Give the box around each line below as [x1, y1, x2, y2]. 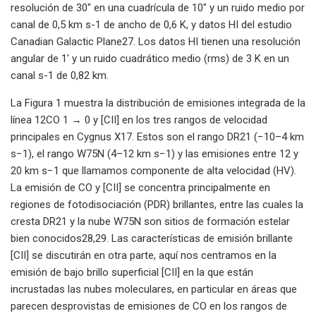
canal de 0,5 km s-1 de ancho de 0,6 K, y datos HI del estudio [11, 18, 292, 31]
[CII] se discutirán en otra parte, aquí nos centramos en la [11, 248, 276, 262]
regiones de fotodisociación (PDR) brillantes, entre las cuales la [11, 197, 303, 211]
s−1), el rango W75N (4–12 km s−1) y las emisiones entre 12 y [11, 147, 298, 160]
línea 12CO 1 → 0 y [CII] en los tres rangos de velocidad [11, 113, 267, 126]
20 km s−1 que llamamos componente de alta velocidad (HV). [11, 164, 296, 177]
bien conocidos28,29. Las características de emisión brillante [11, 231, 293, 245]
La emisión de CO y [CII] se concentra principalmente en [11, 181, 270, 194]
